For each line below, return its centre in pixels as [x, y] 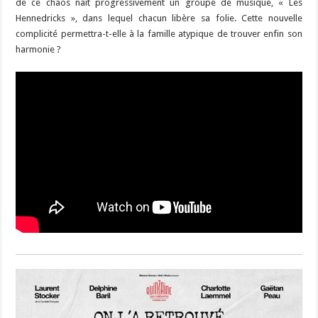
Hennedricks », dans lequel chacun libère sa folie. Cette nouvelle [159, 18]
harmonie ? [39, 50]
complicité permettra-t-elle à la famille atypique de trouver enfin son [159, 34]
